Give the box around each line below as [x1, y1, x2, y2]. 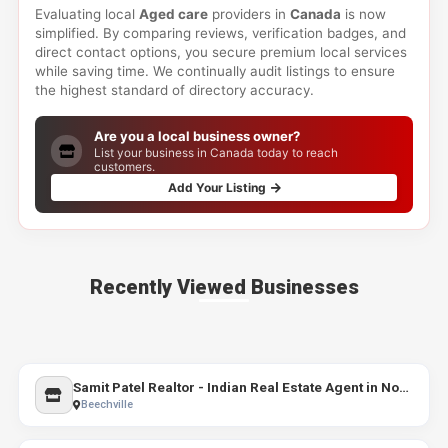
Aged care [138, 6, 208, 22]
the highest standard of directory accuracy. [34, 82, 314, 98]
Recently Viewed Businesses [89, 275, 359, 299]
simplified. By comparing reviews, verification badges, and [34, 25, 406, 41]
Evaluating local [34, 6, 139, 22]
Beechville [80, 398, 133, 411]
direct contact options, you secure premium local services [34, 44, 407, 60]
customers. [94, 160, 156, 174]
